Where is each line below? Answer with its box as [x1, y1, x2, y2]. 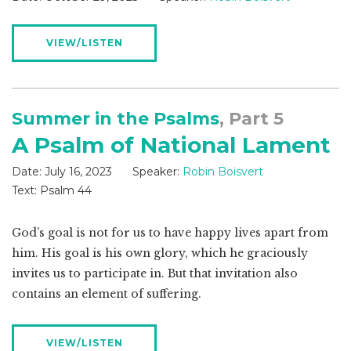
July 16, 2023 [45, 165, 112, 179]
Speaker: [132, 165, 179, 179]
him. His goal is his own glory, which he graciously [12, 246, 308, 261]
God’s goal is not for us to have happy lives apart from [12, 226, 328, 241]
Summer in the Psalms [12, 108, 219, 130]
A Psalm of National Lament [12, 132, 331, 159]
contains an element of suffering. [12, 287, 201, 302]
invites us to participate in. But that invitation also [12, 266, 298, 281]
